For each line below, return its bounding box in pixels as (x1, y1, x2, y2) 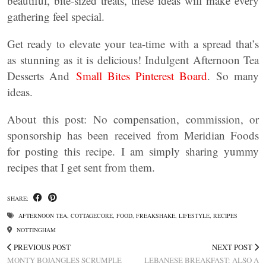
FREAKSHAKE (136, 211, 175, 220)
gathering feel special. (7, 9, 104, 24)
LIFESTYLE (179, 211, 210, 220)
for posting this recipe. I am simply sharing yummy (7, 144, 259, 159)
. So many (207, 68, 259, 83)
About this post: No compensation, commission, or (7, 112, 259, 126)
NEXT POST (212, 242, 254, 252)
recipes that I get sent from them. (7, 160, 155, 175)
